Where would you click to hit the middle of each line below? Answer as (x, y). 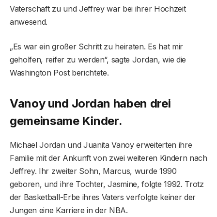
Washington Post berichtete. (59, 73)
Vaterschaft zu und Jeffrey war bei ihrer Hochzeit (98, 9)
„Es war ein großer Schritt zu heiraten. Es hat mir (96, 47)
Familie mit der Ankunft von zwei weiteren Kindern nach (108, 158)
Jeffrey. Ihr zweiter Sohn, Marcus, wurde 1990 (93, 171)
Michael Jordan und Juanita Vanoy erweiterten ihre (101, 145)
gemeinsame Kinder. (66, 121)
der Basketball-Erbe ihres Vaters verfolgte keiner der (103, 197)
